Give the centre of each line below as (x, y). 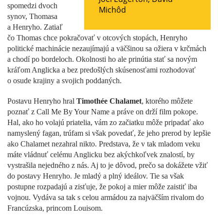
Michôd (112, 9)
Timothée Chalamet (109, 101)
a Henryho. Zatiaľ (35, 27)
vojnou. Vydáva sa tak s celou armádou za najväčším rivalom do (106, 197)
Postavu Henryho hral (42, 101)
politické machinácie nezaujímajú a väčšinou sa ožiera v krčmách (107, 48)
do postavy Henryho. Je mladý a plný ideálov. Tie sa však (96, 176)
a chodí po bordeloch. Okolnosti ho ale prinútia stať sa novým (102, 59)
